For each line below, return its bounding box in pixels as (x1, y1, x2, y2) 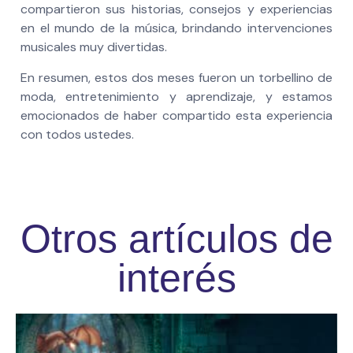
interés (117, 256, 236, 301)
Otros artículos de (20, 217, 333, 262)
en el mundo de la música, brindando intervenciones (20, 20, 333, 37)
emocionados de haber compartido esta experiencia (20, 106, 333, 124)
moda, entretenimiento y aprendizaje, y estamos (20, 87, 333, 105)
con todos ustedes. (20, 125, 134, 143)
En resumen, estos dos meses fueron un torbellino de (20, 69, 333, 86)
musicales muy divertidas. (20, 39, 167, 56)
